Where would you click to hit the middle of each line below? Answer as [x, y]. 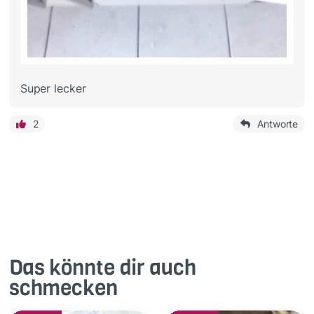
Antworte [278, 123]
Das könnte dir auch [102, 268]
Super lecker [53, 88]
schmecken [63, 288]
